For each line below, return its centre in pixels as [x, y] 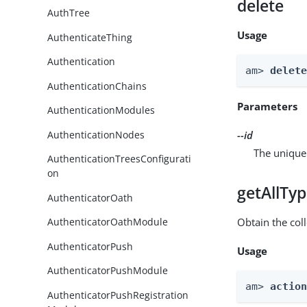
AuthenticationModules [101, 110]
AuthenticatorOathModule [108, 222]
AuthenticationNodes [96, 134]
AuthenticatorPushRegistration [118, 295]
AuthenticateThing [90, 37]
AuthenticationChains [97, 86]
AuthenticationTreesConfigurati [120, 159]
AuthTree [69, 13]
